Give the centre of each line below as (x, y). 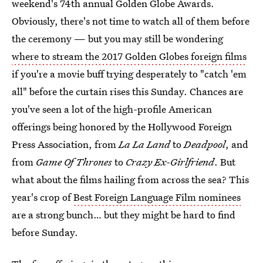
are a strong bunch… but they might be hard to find (124, 215)
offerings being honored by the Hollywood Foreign (122, 127)
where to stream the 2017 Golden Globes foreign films (129, 56)
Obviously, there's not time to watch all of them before (131, 21)
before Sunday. (45, 232)
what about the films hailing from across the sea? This (130, 179)
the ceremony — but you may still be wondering (117, 38)
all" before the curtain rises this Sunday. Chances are (127, 91)
